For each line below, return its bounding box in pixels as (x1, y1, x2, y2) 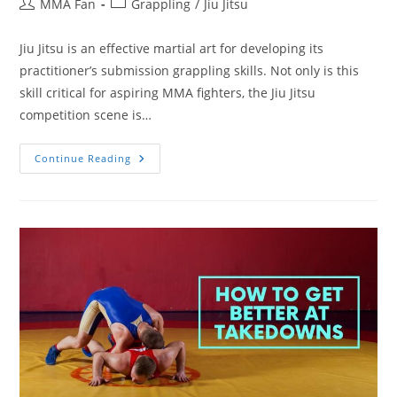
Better (130, 186, 173, 204)
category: (110, 12, 165, 30)
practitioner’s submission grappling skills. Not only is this (19, 61, 360, 79)
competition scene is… (19, 105, 152, 123)
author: (19, 12, 63, 30)
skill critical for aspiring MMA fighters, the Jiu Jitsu (19, 83, 316, 101)
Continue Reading (35, 151, 132, 165)
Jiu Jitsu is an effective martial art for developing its (19, 39, 324, 57)
